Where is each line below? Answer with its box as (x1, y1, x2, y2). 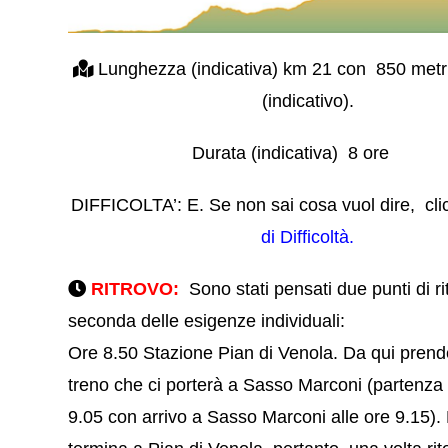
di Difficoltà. (261, 226, 355, 247)
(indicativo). (261, 90, 354, 111)
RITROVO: (91, 278, 185, 299)
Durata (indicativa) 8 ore (191, 142, 424, 163)
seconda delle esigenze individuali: (68, 310, 346, 331)
